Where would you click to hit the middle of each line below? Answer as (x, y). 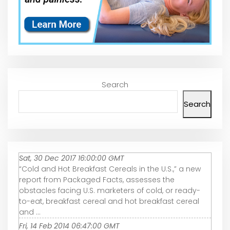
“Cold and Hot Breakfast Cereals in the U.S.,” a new (110, 169)
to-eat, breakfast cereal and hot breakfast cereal (109, 201)
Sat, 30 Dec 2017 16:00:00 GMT (72, 158)
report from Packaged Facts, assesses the (97, 179)
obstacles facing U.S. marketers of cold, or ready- (110, 190)
